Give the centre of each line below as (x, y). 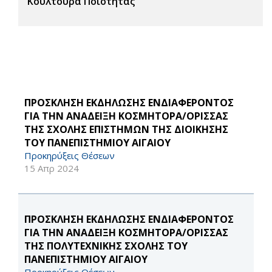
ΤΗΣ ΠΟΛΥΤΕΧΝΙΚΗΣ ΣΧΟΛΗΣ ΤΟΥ (106, 246)
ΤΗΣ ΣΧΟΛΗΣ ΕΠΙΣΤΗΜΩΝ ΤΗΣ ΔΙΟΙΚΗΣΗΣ (126, 130)
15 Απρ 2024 (52, 168)
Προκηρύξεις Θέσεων (70, 156)
